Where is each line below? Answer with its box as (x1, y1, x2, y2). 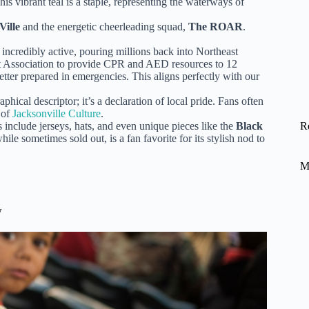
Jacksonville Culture (12, 108, 101, 120)
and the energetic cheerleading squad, (20, 21, 188, 33)
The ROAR (188, 21, 243, 33)
